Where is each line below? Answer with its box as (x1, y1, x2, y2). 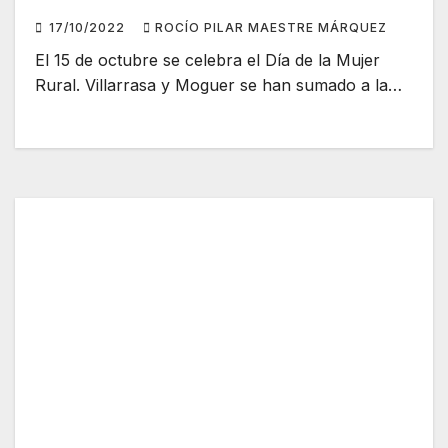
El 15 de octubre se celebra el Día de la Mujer (35, 50, 380, 71)
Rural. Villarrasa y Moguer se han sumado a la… (35, 75, 402, 96)
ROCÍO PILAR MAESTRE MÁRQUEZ (155, 20, 387, 36)
